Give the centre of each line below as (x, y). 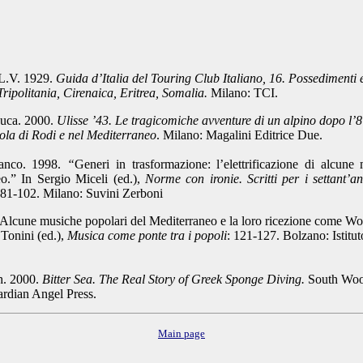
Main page (181, 333)
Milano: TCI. (243, 93)
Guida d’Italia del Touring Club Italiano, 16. (171, 78)
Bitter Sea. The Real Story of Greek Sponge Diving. (173, 279)
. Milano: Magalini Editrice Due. (241, 135)
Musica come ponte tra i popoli (147, 235)
